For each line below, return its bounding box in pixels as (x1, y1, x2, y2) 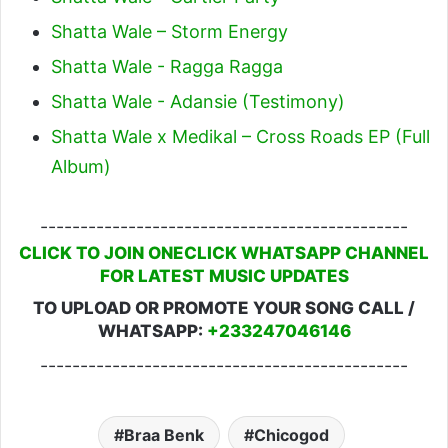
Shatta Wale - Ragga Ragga (51, 56, 283, 77)
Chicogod (254, 425, 329, 445)
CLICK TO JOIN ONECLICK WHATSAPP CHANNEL (19, 243, 429, 263)
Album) (51, 156, 111, 177)
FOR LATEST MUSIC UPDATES (99, 266, 349, 286)
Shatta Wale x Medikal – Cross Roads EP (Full (51, 126, 430, 147)
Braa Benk (124, 425, 204, 445)
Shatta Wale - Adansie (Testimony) (51, 91, 345, 112)
